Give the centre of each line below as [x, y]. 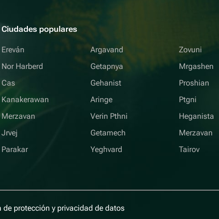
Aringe [101, 99]
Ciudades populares [40, 29]
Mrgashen [197, 66]
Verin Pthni [109, 116]
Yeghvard [106, 149]
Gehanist [106, 83]
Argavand [107, 50]
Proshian [194, 83]
